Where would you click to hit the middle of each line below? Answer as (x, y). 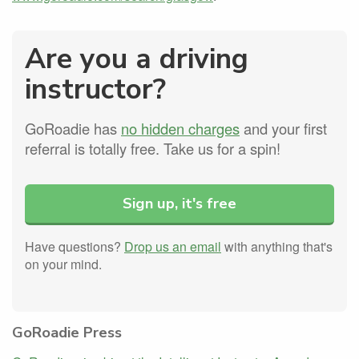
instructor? (95, 89)
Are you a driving (137, 59)
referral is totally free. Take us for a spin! (153, 149)
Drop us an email (173, 246)
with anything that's (277, 246)
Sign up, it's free (179, 204)
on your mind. (63, 264)
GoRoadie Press (67, 332)
